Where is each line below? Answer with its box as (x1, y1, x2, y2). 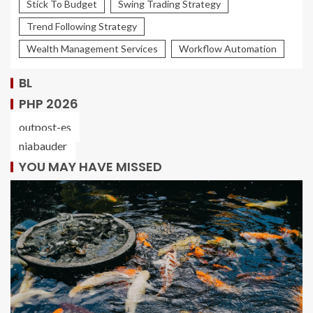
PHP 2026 (19, 95, 78, 113)
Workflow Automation (179, 43, 277, 55)
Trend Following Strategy (27, 20, 137, 33)
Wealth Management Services (27, 43, 158, 55)
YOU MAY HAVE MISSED (19, 158, 162, 176)
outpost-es (19, 120, 71, 134)
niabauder (19, 139, 67, 153)
